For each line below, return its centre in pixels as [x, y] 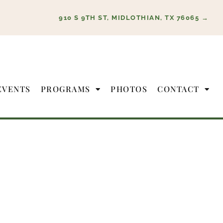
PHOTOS [129, 89]
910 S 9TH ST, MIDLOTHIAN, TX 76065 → [134, 18]
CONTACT [178, 89]
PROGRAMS [65, 89]
